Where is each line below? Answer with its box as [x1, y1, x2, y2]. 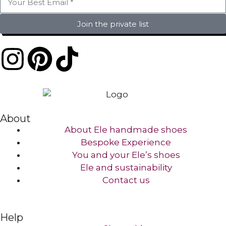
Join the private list [77, 19, 149, 29]
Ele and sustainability [80, 162, 172, 173]
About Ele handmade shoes [65, 125, 187, 135]
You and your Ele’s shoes [72, 150, 180, 160]
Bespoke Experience [81, 137, 171, 148]
